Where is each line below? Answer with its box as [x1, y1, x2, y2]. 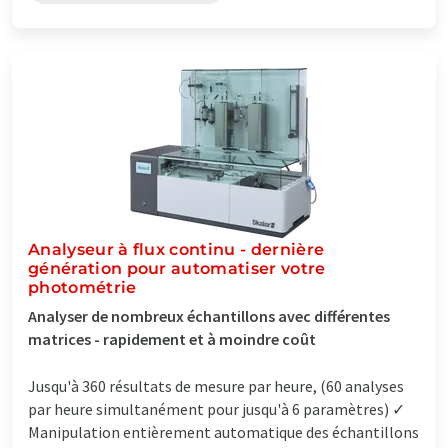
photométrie [28, 277, 137, 297]
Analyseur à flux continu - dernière [28, 239, 325, 259]
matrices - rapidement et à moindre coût [28, 328, 316, 349]
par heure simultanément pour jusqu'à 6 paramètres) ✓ [28, 398, 405, 419]
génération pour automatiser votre [28, 258, 326, 278]
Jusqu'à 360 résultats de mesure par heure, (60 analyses [28, 375, 404, 396]
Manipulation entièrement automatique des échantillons [28, 421, 419, 442]
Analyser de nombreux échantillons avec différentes [28, 305, 390, 326]
